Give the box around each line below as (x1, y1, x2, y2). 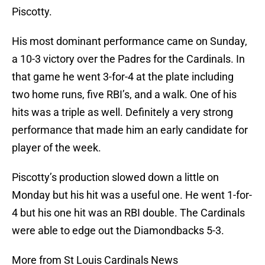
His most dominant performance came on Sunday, (12, 35, 247, 48)
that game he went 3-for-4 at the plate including (12, 70, 234, 83)
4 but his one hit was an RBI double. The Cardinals (12, 206, 245, 219)
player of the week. (12, 141, 101, 154)
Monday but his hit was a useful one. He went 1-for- (12, 189, 252, 202)
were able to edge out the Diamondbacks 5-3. (12, 224, 224, 237)
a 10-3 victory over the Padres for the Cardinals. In (12, 53, 245, 66)
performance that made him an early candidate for (12, 124, 248, 137)
